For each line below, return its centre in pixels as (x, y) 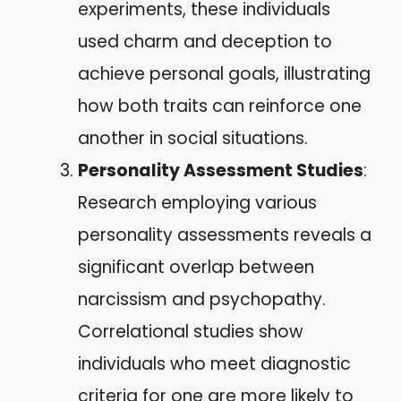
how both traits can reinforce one (220, 106)
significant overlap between (196, 267)
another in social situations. (193, 138)
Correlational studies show (191, 331)
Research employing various (197, 202)
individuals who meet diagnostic (214, 363)
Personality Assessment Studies (221, 170)
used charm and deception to (205, 41)
